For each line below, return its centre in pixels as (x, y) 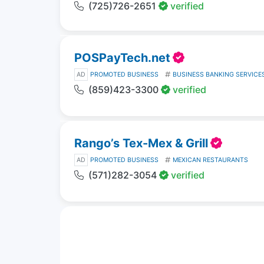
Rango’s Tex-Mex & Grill (141, 143)
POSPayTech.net (122, 57)
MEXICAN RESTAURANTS (210, 160)
